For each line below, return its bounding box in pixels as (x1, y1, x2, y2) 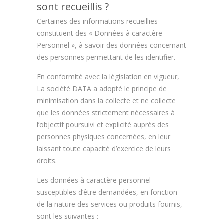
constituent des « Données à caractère (37, 28, 162, 38)
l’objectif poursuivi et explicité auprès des (37, 120, 169, 129)
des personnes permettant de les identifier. (37, 52, 175, 62)
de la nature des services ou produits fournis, (37, 199, 182, 209)
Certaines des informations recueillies (37, 16, 158, 26)
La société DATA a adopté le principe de (37, 84, 167, 93)
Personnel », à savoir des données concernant (37, 40, 186, 50)
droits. (37, 156, 57, 165)
